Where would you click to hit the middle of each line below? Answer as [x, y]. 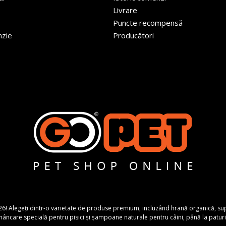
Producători [133, 35]
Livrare [125, 10]
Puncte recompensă [148, 23]
